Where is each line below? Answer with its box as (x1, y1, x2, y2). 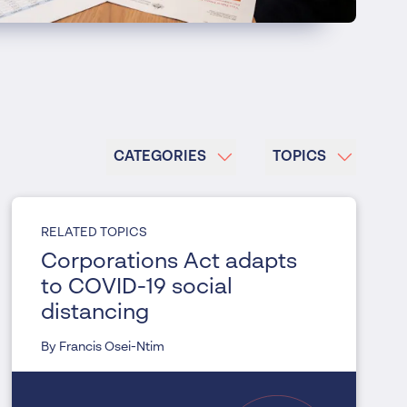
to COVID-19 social (41, 276, 234, 299)
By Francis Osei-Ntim (41, 340, 165, 353)
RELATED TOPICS (41, 225, 148, 239)
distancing (41, 302, 150, 324)
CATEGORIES (114, 149, 207, 164)
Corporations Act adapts (41, 251, 298, 273)
